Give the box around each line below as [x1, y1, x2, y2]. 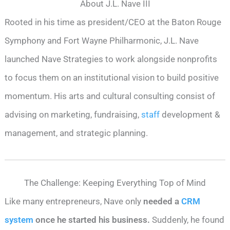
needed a [143, 196, 182, 206]
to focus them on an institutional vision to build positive [5, 72, 219, 83]
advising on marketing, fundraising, [5, 109, 142, 120]
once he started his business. [33, 214, 150, 225]
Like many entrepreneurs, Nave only [5, 196, 144, 206]
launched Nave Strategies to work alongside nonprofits [5, 54, 218, 65]
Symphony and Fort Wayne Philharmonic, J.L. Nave [5, 35, 199, 46]
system [5, 214, 34, 225]
